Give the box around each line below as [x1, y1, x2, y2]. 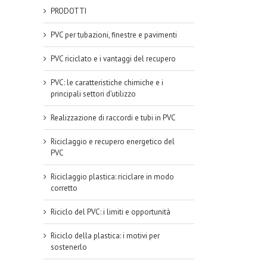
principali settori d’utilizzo [51, 89, 136, 100]
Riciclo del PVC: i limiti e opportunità [51, 207, 170, 218]
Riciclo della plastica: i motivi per [51, 231, 160, 241]
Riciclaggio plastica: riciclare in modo [51, 172, 174, 182]
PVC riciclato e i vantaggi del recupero [51, 54, 176, 64]
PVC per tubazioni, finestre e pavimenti [51, 30, 177, 41]
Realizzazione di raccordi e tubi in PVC [51, 113, 176, 123]
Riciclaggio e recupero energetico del [51, 136, 175, 147]
